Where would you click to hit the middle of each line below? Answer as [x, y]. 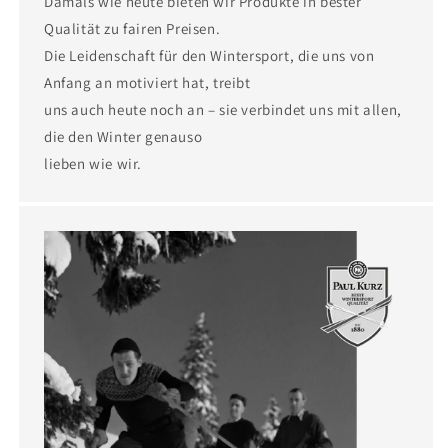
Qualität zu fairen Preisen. [132, 28]
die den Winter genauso [123, 136]
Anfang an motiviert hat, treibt [147, 82]
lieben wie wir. [93, 163]
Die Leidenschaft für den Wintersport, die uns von [209, 55]
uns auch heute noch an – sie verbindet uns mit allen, [223, 109]
